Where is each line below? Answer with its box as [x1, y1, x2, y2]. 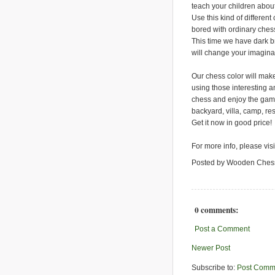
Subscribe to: [192, 263, 237, 272]
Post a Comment [195, 225, 250, 234]
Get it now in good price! [192, 118, 272, 127]
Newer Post [192, 244, 230, 253]
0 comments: [195, 204, 238, 217]
